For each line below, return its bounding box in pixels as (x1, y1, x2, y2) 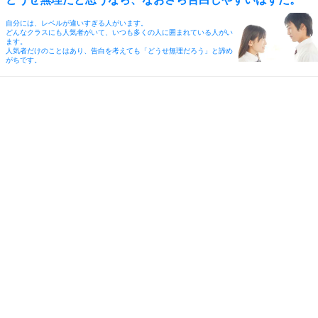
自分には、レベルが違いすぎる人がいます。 (6, 18, 148, 27)
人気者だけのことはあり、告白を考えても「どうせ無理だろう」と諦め (6, 46, 233, 55)
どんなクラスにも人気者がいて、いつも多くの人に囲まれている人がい (6, 28, 233, 36)
